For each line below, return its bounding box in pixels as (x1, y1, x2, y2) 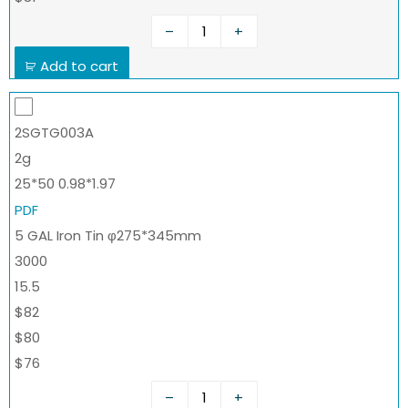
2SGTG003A (15, 123, 94, 143)
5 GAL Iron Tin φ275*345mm (15, 226, 201, 246)
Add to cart (40, 56, 118, 76)
